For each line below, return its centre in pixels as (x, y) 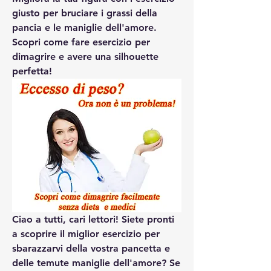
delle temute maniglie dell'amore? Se (96, 263)
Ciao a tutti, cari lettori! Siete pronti (93, 219)
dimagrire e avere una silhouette (85, 57)
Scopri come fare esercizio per (81, 42)
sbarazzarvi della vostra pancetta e (91, 248)
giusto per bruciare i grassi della (85, 13)
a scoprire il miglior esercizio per (86, 233)
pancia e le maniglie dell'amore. (84, 28)
